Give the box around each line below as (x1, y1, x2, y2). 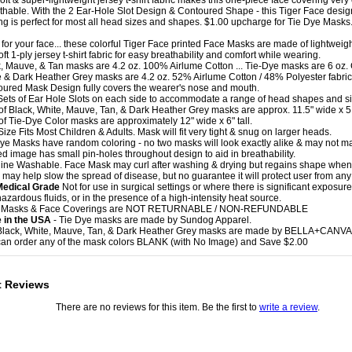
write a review (259, 302, 317, 313)
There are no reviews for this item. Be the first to (56, 302, 259, 313)
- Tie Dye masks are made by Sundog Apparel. (50, 214, 251, 225)
